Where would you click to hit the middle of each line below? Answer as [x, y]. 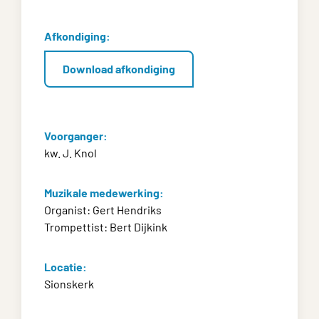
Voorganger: [76, 135]
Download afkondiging [119, 68]
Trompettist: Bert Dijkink [106, 226]
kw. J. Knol [70, 152]
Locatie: [66, 266]
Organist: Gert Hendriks [103, 209]
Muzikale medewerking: [104, 192]
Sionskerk [69, 283]
